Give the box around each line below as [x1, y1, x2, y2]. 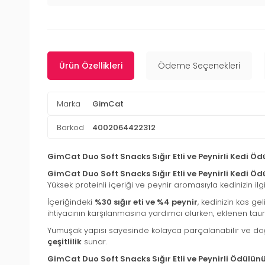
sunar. [82, 236, 107, 248]
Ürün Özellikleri [59, 60, 122, 72]
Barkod [57, 121, 84, 133]
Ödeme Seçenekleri [158, 60, 240, 72]
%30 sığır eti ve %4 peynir [95, 196, 198, 208]
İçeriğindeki [47, 196, 95, 208]
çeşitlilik [47, 236, 82, 248]
